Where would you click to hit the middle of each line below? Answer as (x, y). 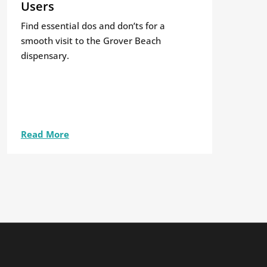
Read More (45, 134)
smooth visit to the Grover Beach (91, 40)
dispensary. (45, 55)
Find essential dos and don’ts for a (93, 25)
